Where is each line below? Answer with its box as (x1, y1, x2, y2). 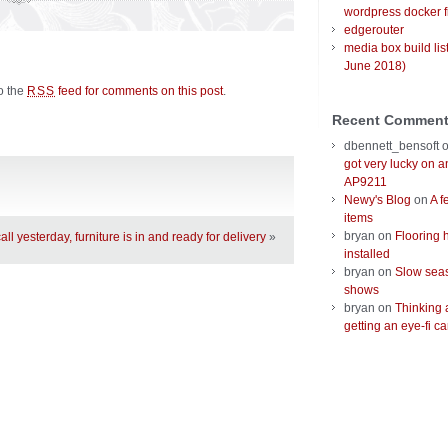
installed (344, 247, 390, 262)
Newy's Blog (344, 193, 411, 208)
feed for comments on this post (55, 84, 224, 98)
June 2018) (344, 59, 406, 74)
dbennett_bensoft (344, 139, 439, 154)
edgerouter (344, 23, 404, 38)
